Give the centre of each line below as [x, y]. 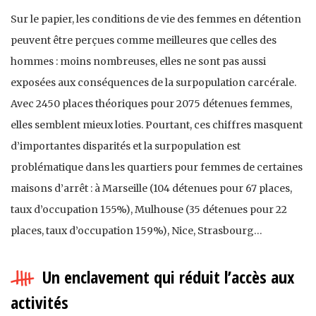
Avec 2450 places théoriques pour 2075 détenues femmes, [151, 104]
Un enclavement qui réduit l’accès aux [168, 277]
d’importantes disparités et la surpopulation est [126, 146]
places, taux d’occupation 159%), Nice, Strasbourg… [136, 231]
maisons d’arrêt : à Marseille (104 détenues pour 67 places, [151, 189]
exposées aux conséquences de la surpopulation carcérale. [153, 83]
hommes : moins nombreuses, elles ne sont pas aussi [138, 62]
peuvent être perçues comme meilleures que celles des [144, 41]
